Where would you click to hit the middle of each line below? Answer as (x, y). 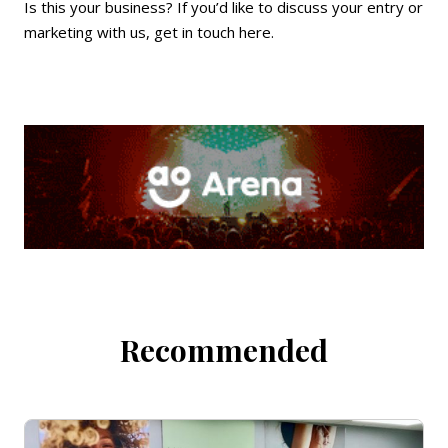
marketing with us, (89, 32)
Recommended (224, 350)
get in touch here (212, 32)
